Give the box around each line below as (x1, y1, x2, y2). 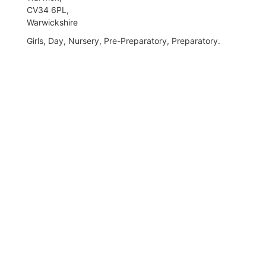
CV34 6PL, (27, 5, 69, 15)
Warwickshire (27, 17, 78, 27)
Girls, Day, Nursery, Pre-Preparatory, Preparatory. (27, 36, 220, 46)
